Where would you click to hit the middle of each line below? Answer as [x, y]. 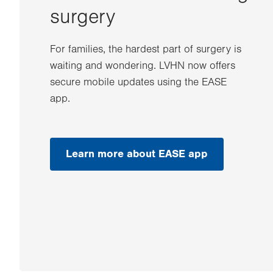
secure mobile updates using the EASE [138, 82]
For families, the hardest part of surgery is [146, 49]
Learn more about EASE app [137, 154]
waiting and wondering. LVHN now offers [143, 66]
